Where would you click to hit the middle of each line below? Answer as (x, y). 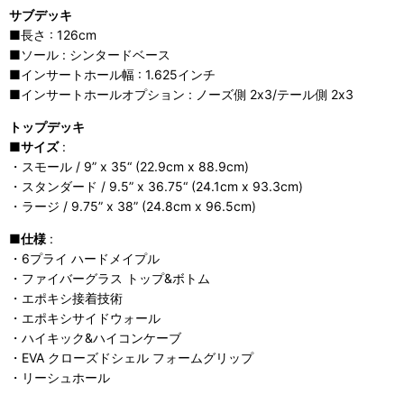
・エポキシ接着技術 (66, 298)
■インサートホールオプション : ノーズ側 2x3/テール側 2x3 (181, 94)
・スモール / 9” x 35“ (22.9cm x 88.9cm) (129, 166)
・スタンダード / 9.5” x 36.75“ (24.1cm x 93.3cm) (156, 186)
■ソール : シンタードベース (90, 54)
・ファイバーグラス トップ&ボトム (110, 278)
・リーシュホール (60, 377)
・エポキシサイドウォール (85, 317)
